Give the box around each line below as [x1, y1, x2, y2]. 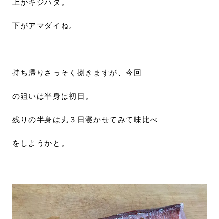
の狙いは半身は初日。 [12, 92, 93, 100]
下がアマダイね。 [12, 22, 77, 30]
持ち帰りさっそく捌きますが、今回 [12, 68, 142, 77]
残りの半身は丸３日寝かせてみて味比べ [12, 115, 158, 124]
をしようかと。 [12, 139, 69, 147]
